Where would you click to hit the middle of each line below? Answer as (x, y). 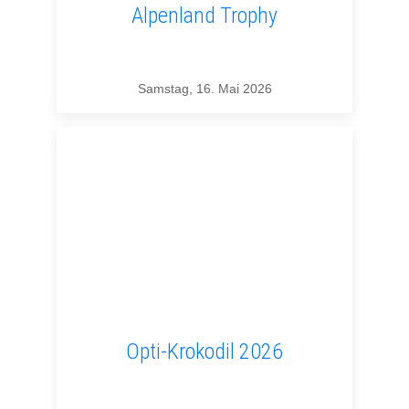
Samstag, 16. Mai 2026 (204, 89)
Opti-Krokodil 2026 (204, 352)
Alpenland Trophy (204, 16)
